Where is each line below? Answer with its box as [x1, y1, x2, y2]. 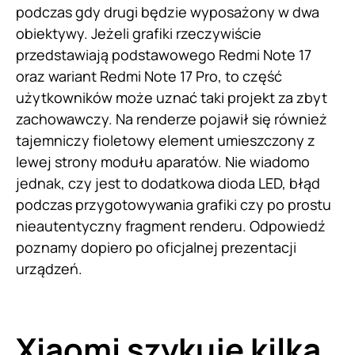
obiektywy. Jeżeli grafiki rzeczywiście [16, 23, 261, 43]
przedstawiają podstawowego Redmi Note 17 [16, 44, 311, 64]
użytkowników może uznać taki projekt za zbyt [16, 87, 327, 107]
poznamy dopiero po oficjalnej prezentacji [16, 237, 296, 257]
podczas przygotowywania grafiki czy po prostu [16, 194, 331, 214]
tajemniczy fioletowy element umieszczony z [16, 130, 315, 150]
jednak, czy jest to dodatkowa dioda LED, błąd [16, 173, 320, 193]
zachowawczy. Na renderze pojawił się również [16, 109, 327, 128]
